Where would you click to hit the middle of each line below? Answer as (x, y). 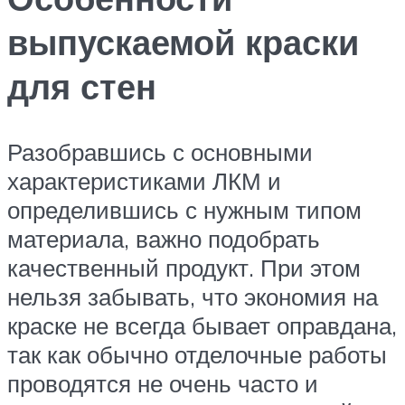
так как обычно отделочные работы (197, 355)
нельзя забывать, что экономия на (193, 297)
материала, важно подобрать (164, 239)
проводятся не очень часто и (163, 384)
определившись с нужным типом (184, 210)
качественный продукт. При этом (184, 268)
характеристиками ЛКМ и (144, 181)
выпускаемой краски (183, 42)
